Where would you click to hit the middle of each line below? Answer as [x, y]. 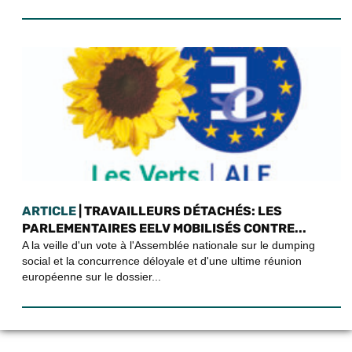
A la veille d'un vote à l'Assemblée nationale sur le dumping [169, 246]
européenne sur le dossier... [92, 277]
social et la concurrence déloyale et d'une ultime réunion [162, 261]
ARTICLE [49, 211]
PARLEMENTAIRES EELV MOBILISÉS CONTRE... [164, 229]
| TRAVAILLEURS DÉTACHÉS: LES [179, 211]
